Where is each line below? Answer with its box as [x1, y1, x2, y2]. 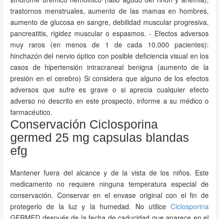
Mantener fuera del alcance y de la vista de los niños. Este [10, 168, 209, 177]
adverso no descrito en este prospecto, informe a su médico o [10, 96, 209, 106]
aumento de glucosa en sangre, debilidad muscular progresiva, [10, 17, 209, 27]
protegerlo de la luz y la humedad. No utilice [10, 201, 171, 211]
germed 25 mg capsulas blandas [10, 131, 189, 144]
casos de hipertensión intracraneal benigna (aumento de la [10, 62, 209, 72]
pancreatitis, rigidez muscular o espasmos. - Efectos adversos [10, 28, 209, 38]
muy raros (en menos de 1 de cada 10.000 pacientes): [10, 40, 209, 49]
